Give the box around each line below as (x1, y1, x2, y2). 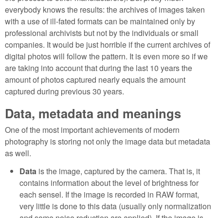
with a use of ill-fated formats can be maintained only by (5, 15, 195, 27)
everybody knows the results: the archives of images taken (5, 3, 205, 15)
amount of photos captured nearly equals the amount (5, 73, 185, 85)
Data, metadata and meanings (5, 104, 181, 122)
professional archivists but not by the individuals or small (5, 27, 199, 38)
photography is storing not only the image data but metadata (5, 136, 210, 147)
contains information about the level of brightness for (19, 177, 199, 188)
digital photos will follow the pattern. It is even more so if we (5, 50, 208, 62)
